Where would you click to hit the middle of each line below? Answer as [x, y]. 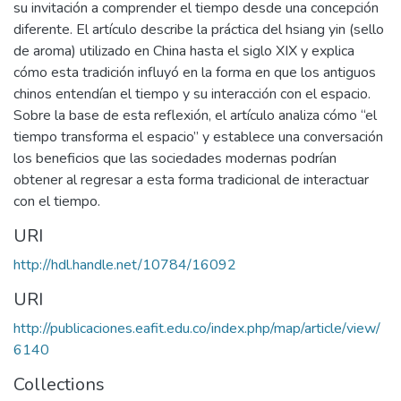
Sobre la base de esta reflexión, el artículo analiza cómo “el [195, 115]
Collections [59, 384]
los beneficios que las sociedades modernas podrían [175, 158]
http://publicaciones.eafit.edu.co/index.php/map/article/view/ [197, 328]
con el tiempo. [57, 201]
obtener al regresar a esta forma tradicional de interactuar [191, 180]
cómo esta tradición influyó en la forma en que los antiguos [195, 73]
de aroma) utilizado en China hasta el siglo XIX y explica [184, 51]
